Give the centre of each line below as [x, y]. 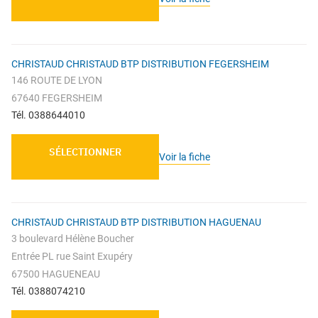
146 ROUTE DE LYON [57, 81]
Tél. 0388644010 [48, 115]
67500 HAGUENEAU [56, 274]
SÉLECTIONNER [85, 152]
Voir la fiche [185, 157]
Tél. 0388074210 [48, 291]
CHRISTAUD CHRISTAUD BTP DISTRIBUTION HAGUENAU [136, 223]
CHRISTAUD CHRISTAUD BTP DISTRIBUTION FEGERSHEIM [140, 64]
